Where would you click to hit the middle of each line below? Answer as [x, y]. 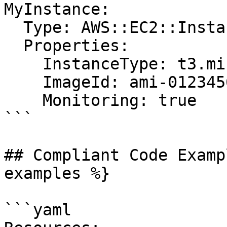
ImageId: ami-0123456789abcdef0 [23, 82]
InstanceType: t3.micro [23, 64]
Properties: [14, 46]
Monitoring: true [23, 100]
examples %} [57, 173]
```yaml [38, 210]
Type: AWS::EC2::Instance [14, 27]
